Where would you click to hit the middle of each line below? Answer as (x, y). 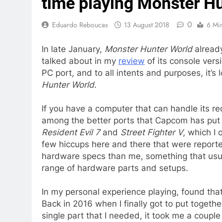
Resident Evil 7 (71, 133)
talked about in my (80, 61)
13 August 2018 (147, 25)
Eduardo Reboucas (80, 25)
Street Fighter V (152, 133)
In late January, (73, 49)
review (132, 61)
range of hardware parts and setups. (115, 168)
